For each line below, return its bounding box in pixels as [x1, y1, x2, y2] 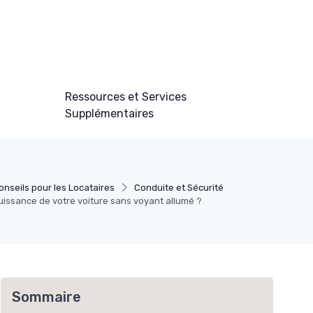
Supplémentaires [64, 107, 154, 121]
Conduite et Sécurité [134, 182, 224, 194]
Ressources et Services [64, 90, 187, 104]
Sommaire [12, 289, 81, 306]
